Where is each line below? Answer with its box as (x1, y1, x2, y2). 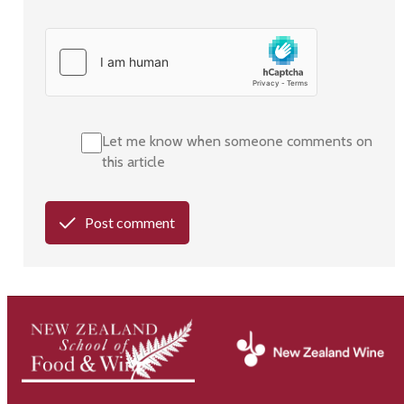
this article (101, 153, 165, 171)
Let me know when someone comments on (101, 133, 372, 151)
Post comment (85, 214, 176, 232)
